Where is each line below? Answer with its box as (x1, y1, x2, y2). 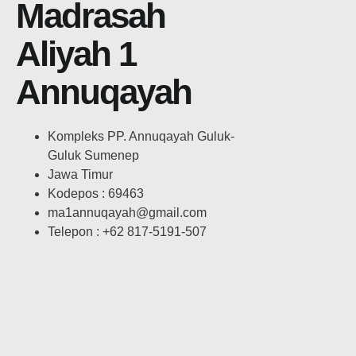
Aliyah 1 (16, 34, 136, 74)
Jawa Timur (48, 168, 113, 182)
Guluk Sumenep (48, 149, 139, 163)
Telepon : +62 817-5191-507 (48, 225, 207, 239)
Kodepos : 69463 (48, 187, 144, 201)
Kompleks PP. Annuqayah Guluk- (48, 130, 234, 144)
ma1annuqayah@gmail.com (48, 206, 207, 220)
